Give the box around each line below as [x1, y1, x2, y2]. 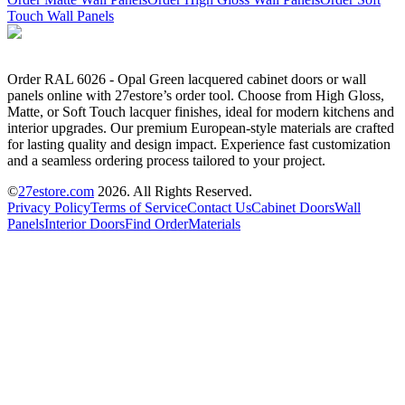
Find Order [125, 215, 188, 231]
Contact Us [187, 199, 251, 215]
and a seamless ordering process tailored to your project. [7, 152, 325, 168]
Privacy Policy [7, 199, 90, 215]
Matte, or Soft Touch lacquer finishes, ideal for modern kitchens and [7, 103, 394, 119]
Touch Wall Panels [7, 7, 114, 24]
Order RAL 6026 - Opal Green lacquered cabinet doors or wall [7, 71, 366, 87]
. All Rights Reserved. [127, 183, 252, 199]
